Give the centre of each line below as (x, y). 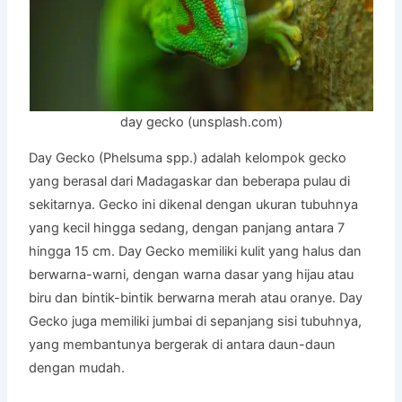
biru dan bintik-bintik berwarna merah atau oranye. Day (196, 297)
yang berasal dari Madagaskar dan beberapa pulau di (190, 181)
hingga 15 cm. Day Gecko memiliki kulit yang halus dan (196, 251)
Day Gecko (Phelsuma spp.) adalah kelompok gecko (188, 157)
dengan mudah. (77, 367)
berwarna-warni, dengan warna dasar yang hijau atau (192, 274)
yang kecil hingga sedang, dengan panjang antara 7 (187, 227)
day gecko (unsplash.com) (201, 122)
